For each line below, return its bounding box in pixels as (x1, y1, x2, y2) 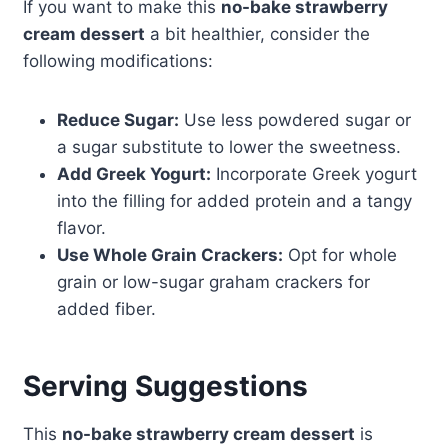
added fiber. (56, 299, 156, 320)
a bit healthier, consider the (144, 24, 370, 45)
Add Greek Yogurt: (56, 164, 211, 185)
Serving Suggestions (22, 369, 308, 404)
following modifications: (22, 51, 213, 72)
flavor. (56, 218, 106, 239)
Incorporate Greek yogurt (210, 164, 417, 185)
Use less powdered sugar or (178, 110, 411, 131)
